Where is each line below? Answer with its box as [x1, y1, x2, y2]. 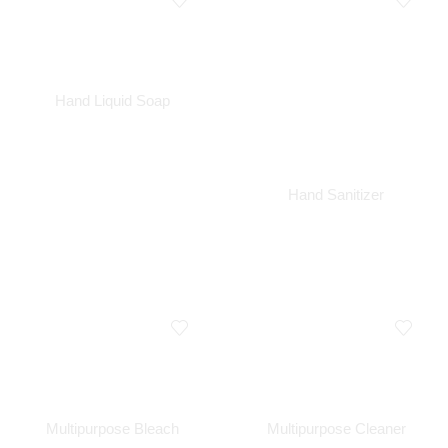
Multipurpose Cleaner [266, 420, 406, 437]
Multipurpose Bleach [45, 420, 179, 437]
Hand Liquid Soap [54, 93, 170, 110]
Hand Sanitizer [288, 187, 384, 204]
